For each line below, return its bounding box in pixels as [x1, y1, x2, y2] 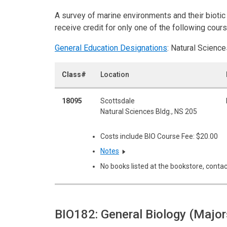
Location [100, 70, 129, 79]
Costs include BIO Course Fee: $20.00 [100, 132, 218, 140]
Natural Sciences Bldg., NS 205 [100, 107, 197, 116]
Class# [62, 70, 86, 79]
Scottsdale [100, 96, 135, 105]
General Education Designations [55, 43, 167, 53]
